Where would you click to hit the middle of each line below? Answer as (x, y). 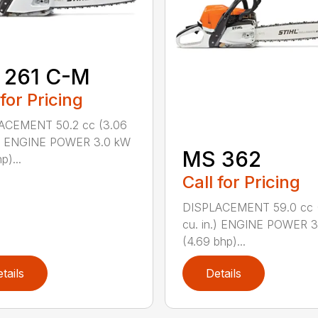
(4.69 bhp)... (214, 241)
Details (223, 273)
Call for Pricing (241, 182)
